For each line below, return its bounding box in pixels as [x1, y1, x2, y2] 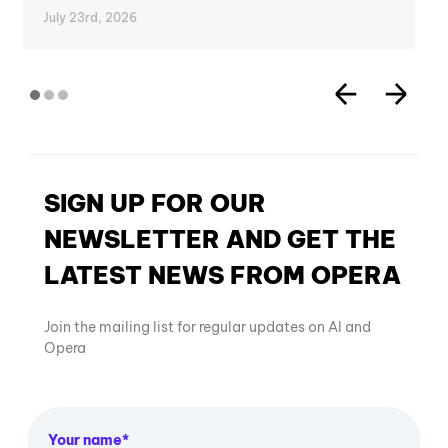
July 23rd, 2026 [43, 9, 137, 25]
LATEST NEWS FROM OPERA [44, 259, 401, 290]
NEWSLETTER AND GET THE [44, 223, 396, 254]
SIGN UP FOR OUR [44, 187, 266, 218]
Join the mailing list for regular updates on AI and [44, 317, 371, 336]
